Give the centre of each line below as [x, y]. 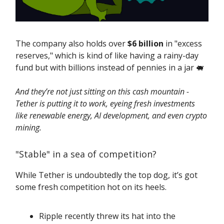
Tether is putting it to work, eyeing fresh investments [105, 104]
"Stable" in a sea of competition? [86, 154]
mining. [28, 128]
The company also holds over [71, 44]
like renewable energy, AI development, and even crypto [111, 116]
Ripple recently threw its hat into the [107, 216]
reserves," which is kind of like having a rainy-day [107, 56]
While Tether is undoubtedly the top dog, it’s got [106, 175]
